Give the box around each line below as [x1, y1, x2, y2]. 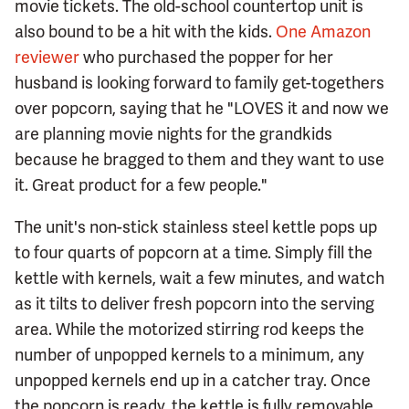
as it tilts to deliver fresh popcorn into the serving [15, 293, 374, 315]
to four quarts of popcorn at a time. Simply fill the [15, 242, 372, 264]
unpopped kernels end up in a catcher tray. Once [15, 370, 371, 392]
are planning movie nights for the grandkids [15, 123, 332, 145]
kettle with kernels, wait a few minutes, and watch [15, 267, 384, 289]
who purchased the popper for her [79, 47, 333, 68]
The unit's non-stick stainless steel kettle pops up [15, 216, 377, 238]
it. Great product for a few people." [15, 174, 267, 196]
